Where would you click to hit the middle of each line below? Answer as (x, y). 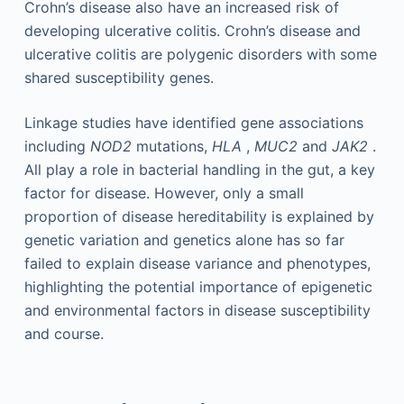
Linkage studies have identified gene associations (193, 122)
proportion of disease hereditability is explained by (199, 216)
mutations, (171, 146)
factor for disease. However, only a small (164, 193)
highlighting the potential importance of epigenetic (198, 286)
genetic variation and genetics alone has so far (184, 239)
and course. (64, 333)
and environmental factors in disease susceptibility (197, 310)
